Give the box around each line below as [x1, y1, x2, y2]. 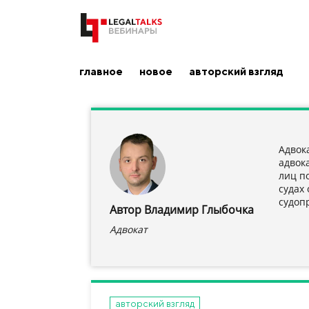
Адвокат [110, 222, 148, 236]
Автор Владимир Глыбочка [110, 201, 254, 217]
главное [79, 64, 123, 78]
